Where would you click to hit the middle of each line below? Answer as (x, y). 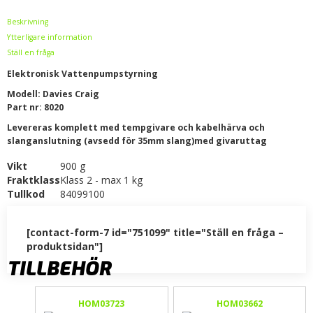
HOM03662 (239, 303)
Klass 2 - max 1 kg (101, 180)
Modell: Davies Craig (53, 94)
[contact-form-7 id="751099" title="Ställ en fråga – (155, 233)
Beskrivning (28, 22)
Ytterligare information (50, 37)
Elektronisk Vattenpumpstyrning (82, 74)
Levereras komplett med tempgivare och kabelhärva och (136, 128)
